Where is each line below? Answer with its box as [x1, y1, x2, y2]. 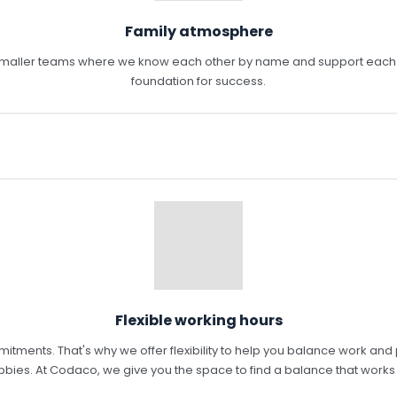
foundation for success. [131, 72, 266, 90]
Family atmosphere [124, 20, 273, 42]
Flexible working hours [114, 309, 283, 331]
